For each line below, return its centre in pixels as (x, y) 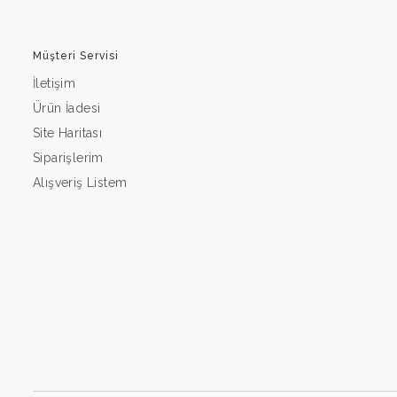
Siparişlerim (68, 157)
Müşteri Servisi (76, 55)
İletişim (54, 83)
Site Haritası (68, 132)
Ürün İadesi (67, 108)
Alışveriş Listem (80, 182)
